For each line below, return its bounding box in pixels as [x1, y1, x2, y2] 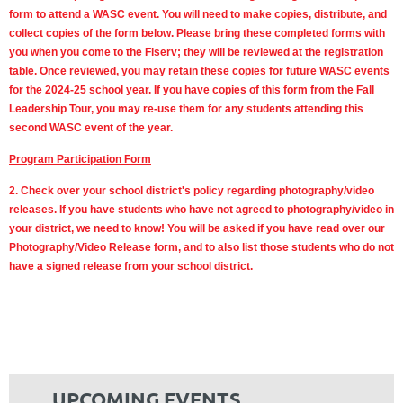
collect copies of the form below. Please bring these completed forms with [9, 27, 385, 40]
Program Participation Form [9, 153, 151, 166]
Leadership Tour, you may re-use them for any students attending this [9, 103, 363, 116]
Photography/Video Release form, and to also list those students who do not [9, 241, 394, 255]
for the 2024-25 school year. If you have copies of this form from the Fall [9, 84, 374, 97]
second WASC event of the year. [9, 121, 175, 135]
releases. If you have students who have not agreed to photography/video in [9, 203, 394, 217]
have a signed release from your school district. [9, 260, 253, 273]
